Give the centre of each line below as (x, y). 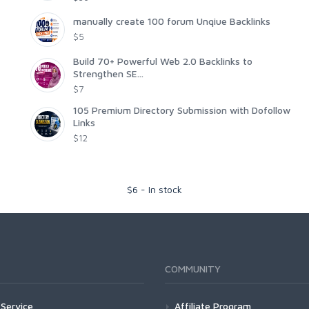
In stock (165, 189)
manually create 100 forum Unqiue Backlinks (172, 21)
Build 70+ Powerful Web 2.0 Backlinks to (163, 61)
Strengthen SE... (108, 73)
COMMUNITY (193, 268)
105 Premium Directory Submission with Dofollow (182, 110)
